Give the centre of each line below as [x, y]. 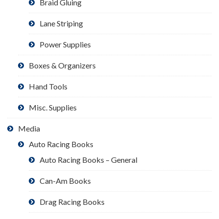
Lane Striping [61, 23]
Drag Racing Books [72, 202]
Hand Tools [48, 87]
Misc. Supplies [53, 108]
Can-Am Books [65, 181]
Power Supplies [65, 44]
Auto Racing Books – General [88, 160]
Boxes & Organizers [62, 66]
